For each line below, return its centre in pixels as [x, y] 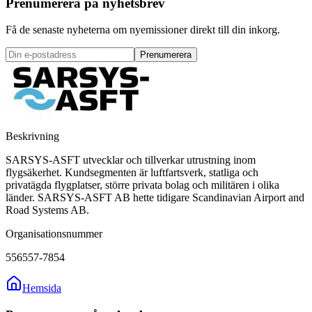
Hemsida [42, 288]
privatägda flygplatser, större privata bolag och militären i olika [142, 185]
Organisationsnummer [54, 234]
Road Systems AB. [47, 210]
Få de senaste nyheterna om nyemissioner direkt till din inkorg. [143, 30]
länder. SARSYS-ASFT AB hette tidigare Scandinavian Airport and [155, 198]
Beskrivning [32, 136]
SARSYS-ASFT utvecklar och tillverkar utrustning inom [131, 160]
